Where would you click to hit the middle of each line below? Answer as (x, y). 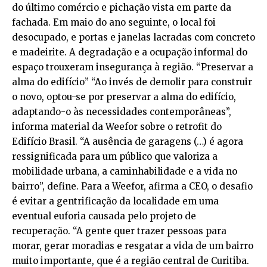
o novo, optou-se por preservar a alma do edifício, (124, 97)
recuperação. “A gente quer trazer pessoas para (119, 231)
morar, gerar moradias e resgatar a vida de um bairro (133, 246)
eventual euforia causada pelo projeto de (104, 216)
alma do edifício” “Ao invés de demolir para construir (132, 82)
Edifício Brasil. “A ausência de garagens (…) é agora (128, 141)
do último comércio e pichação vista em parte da (122, 7)
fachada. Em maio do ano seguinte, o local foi (114, 22)
